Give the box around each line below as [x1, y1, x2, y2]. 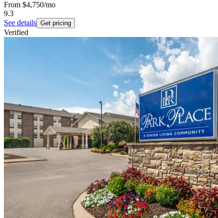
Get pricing [40, 19, 71, 27]
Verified [4, 28, 28, 37]
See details [4, 18, 36, 27]
